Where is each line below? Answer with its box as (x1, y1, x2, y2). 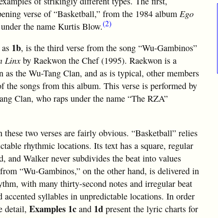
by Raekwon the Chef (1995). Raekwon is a (20, 54, 177, 67)
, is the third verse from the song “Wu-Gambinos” (21, 42, 197, 54)
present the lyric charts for (106, 202, 198, 215)
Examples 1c (29, 202, 76, 215)
